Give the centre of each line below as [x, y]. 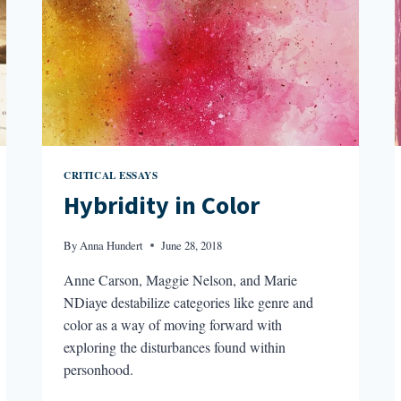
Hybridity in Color [162, 206]
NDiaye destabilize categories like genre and [189, 302]
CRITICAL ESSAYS [111, 175]
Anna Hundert [112, 245]
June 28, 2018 [192, 245]
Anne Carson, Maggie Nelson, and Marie [181, 279]
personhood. [99, 369]
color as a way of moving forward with [173, 324]
